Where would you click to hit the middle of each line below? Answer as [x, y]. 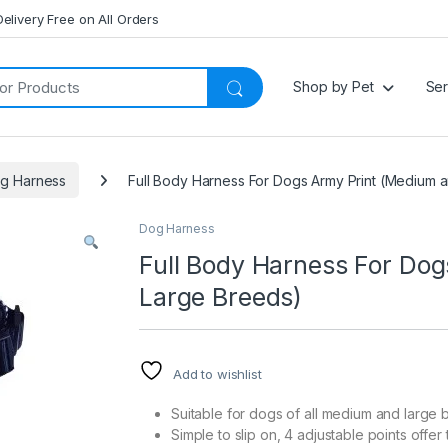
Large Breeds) [221, 297]
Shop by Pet [333, 87]
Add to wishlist [217, 374]
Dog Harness [177, 229]
